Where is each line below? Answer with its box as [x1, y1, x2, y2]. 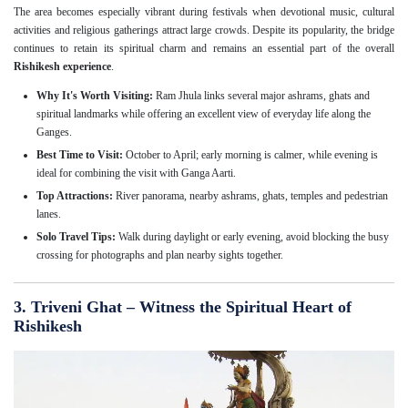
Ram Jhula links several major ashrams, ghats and [153, 89, 370, 103]
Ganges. [36, 126, 72, 139]
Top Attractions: [36, 189, 113, 203]
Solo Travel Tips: [36, 230, 116, 244]
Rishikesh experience [14, 60, 111, 74]
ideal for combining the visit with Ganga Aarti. [36, 167, 236, 180]
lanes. [36, 208, 61, 221]
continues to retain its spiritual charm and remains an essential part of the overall [14, 42, 394, 56]
